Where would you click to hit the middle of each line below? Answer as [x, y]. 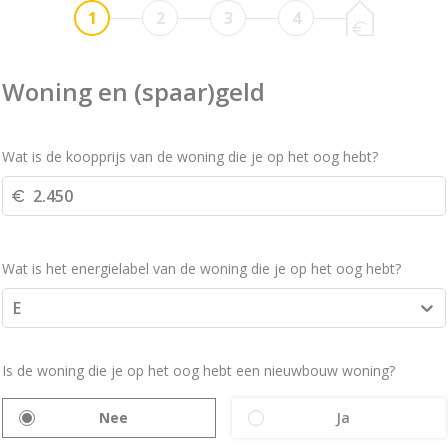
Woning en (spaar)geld [133, 91]
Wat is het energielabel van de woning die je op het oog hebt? [201, 268]
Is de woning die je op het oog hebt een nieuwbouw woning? [198, 370]
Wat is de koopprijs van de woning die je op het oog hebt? [190, 156]
